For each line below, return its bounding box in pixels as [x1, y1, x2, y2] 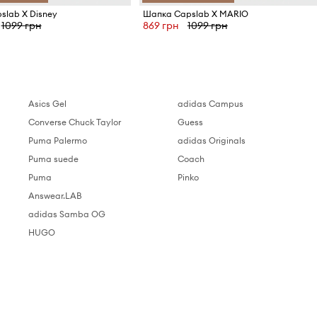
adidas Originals [178, 135, 246, 146]
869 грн [142, 19, 179, 33]
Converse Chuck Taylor [28, 117, 122, 128]
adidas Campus [178, 98, 244, 110]
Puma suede [28, 154, 79, 165]
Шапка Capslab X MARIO [142, 8, 248, 20]
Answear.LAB [28, 190, 83, 202]
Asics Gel [28, 98, 67, 110]
